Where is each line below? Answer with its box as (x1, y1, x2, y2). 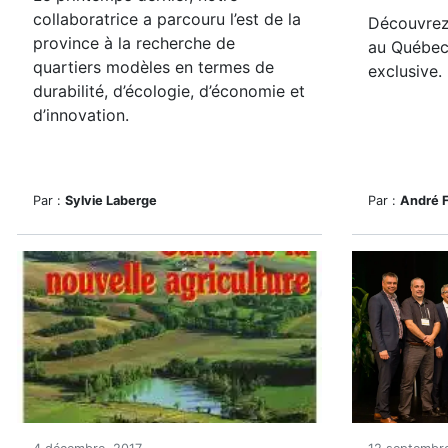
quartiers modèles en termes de (33, 57, 274, 77)
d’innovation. (33, 105, 129, 125)
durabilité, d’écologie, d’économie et (33, 81, 305, 101)
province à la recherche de (33, 33, 235, 53)
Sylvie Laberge (65, 193, 157, 208)
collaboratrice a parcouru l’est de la (33, 9, 301, 29)
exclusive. (368, 61, 442, 81)
